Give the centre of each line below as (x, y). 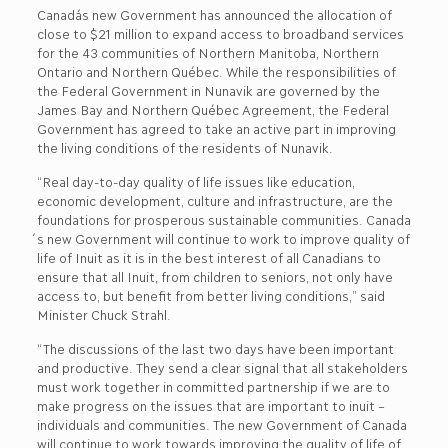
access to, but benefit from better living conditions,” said (210, 295)
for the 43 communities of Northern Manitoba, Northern (207, 52)
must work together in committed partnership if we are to (212, 386)
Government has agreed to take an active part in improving (215, 128)
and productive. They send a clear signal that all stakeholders (221, 367)
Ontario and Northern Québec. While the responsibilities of (215, 71)
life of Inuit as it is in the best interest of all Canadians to (208, 257)
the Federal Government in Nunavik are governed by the (207, 90)
